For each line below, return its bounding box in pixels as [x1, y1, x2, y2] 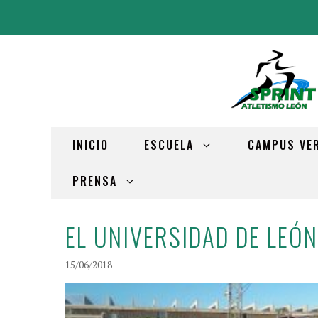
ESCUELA [144, 136, 194, 153]
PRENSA [72, 172, 117, 190]
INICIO [72, 136, 109, 153]
